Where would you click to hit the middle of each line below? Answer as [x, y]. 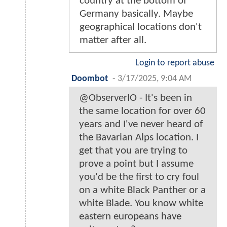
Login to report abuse [175, 63]
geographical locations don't [141, 27]
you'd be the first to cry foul [139, 177]
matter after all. [113, 41]
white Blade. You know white [141, 204]
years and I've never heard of [141, 125]
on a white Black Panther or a [142, 191]
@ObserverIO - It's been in [136, 98]
